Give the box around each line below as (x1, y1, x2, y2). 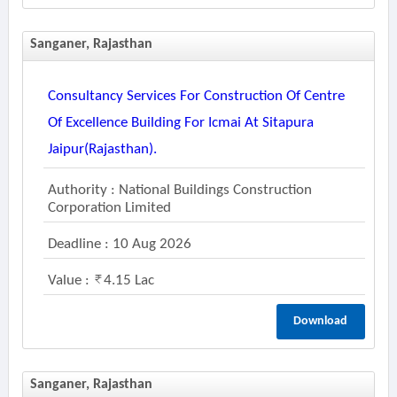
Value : (47, 273, 93, 288)
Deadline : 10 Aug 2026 (47, 237, 191, 252)
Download (293, 315, 348, 328)
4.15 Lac (103, 273, 154, 288)
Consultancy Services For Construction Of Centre (47, 89, 345, 104)
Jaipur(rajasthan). (47, 142, 157, 157)
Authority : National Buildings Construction (47, 183, 312, 198)
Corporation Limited (47, 200, 171, 215)
